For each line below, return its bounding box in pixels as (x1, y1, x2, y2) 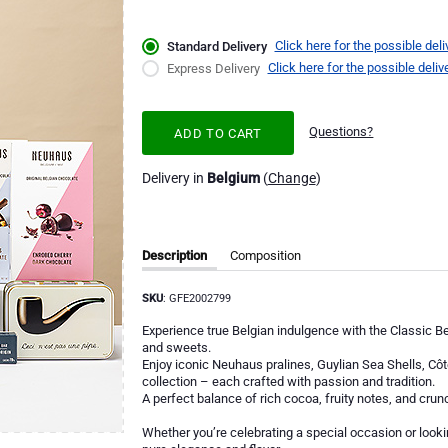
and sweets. (141, 340, 211, 356)
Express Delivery (166, 61, 260, 77)
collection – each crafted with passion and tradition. (141, 374, 435, 390)
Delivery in (141, 169, 207, 186)
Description (141, 247, 207, 263)
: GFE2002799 (162, 291, 231, 305)
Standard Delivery (166, 39, 267, 55)
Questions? (309, 124, 374, 140)
